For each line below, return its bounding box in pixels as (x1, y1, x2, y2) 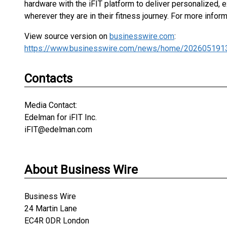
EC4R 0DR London (24, 216, 89, 225)
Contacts (24, 71, 72, 86)
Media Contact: (24, 100, 77, 110)
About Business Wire (24, 163, 138, 177)
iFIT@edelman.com (24, 125, 92, 134)
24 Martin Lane (24, 204, 77, 213)
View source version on (24, 31, 109, 41)
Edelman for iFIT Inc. (24, 112, 97, 122)
